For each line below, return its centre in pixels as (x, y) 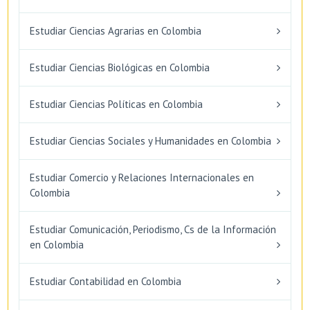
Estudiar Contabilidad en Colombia (106, 281)
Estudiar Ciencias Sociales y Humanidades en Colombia (151, 140)
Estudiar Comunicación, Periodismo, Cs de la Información (153, 229)
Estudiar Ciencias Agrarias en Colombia (116, 30)
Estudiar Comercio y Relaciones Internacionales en (142, 177)
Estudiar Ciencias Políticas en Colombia (116, 104)
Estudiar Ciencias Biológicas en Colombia (120, 67)
